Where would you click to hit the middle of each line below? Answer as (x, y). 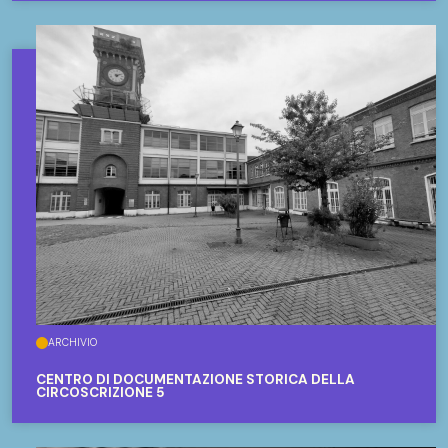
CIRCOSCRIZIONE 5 (100, 393)
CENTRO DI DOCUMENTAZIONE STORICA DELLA (195, 380)
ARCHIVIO (72, 343)
